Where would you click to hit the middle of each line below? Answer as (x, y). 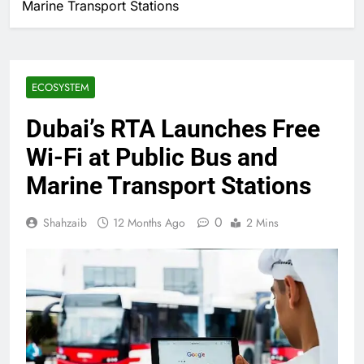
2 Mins (262, 222)
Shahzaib (65, 222)
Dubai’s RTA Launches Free (173, 128)
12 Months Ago (149, 222)
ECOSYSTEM (61, 87)
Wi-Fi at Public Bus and (152, 157)
